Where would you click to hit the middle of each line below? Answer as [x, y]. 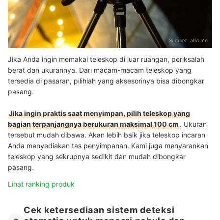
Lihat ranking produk [41, 184]
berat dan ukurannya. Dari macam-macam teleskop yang [100, 70]
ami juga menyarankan [172, 145]
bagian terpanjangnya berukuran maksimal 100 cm [93, 124]
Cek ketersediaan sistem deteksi [99, 210]
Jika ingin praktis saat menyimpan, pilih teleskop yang [99, 113]
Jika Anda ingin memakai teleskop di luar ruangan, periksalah [106, 59]
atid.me [199, 40]
